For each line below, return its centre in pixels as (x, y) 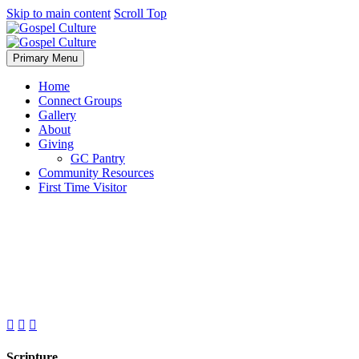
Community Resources (96, 173)
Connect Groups (80, 101)
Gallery (57, 115)
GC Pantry (98, 158)
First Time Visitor (83, 187)
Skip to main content (58, 13)
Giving (56, 144)
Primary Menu (45, 58)
